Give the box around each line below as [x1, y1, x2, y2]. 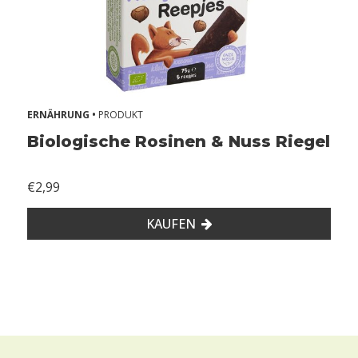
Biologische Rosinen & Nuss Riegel [27, 131, 330, 151]
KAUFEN [145, 214, 196, 233]
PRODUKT [98, 107, 143, 121]
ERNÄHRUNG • [27, 107, 98, 121]
